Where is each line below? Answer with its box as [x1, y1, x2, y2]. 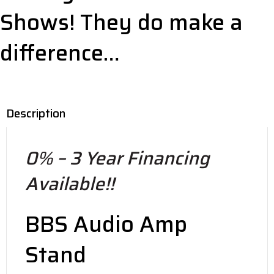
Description [6, 104, 66, 123]
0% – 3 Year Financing [25, 144, 210, 173]
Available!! [25, 169, 114, 199]
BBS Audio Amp [25, 207, 187, 242]
